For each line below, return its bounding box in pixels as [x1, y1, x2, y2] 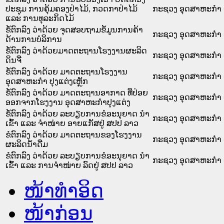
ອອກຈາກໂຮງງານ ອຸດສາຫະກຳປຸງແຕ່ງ [5, 97, 130, 106]
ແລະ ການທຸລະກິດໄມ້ [5, 13, 74, 22]
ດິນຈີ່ [5, 55, 21, 64]
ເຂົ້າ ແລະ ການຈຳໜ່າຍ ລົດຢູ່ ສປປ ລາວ [5, 160, 133, 169]
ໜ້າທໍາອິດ [24, 179, 103, 201]
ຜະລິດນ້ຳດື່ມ [5, 139, 48, 148]
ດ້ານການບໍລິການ [5, 34, 62, 43]
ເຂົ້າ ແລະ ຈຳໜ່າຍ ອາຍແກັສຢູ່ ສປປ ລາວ [5, 118, 138, 127]
